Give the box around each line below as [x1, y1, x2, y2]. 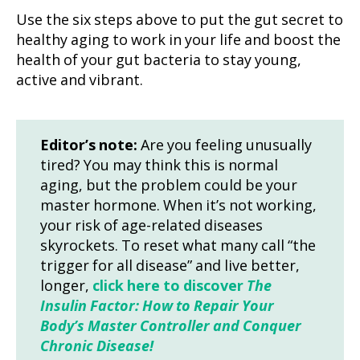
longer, [40, 277, 92, 296]
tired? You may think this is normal [40, 157, 278, 175]
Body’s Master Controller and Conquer [40, 317, 301, 336]
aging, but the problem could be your [40, 177, 297, 195]
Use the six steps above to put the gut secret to [16, 11, 343, 30]
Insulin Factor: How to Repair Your [40, 297, 274, 316]
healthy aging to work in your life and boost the [16, 31, 341, 50]
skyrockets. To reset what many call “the [40, 237, 316, 256]
